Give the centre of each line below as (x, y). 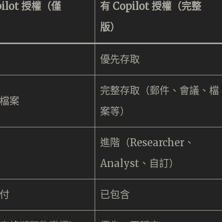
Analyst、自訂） (139, 164)
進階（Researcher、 (147, 143)
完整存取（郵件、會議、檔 (160, 91)
